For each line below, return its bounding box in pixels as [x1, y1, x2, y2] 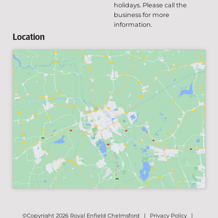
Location [13, 33, 45, 42]
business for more [114, 11, 169, 18]
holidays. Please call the [114, 1, 187, 9]
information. [114, 20, 152, 28]
